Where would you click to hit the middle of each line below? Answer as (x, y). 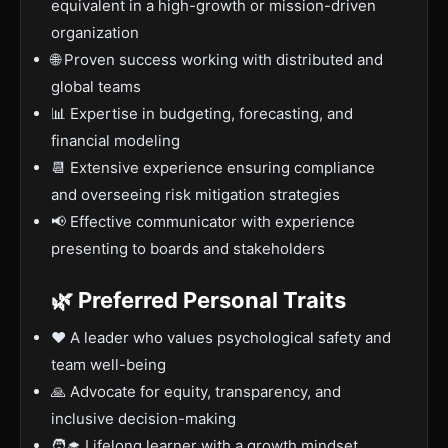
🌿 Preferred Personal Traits (198, 300)
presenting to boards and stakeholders (188, 248)
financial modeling (115, 140)
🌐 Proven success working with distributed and (217, 59)
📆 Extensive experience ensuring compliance (213, 167)
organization (95, 32)
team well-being (108, 364)
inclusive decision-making (143, 418)
